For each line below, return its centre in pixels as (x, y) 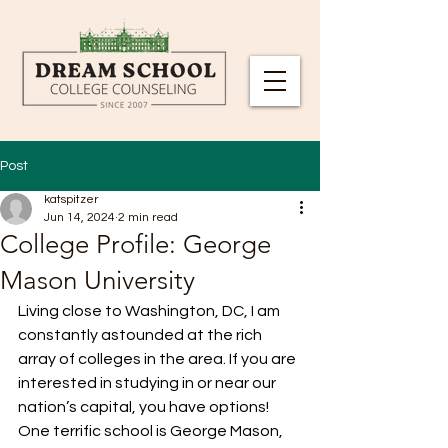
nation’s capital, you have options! (145, 407)
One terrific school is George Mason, (152, 431)
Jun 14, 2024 (79, 217)
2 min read (148, 217)
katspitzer (71, 199)
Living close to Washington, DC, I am (150, 311)
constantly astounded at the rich (141, 335)
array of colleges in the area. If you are (158, 359)
